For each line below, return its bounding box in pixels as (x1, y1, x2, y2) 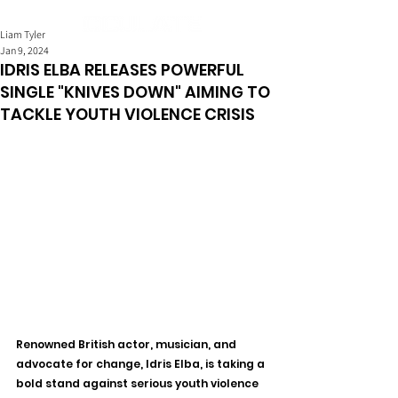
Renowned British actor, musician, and (16, 337, 239, 353)
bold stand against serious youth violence (16, 376, 261, 392)
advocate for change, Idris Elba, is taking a (16, 356, 267, 372)
